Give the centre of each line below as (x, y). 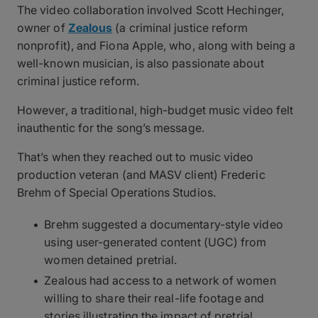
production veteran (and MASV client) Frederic (141, 174)
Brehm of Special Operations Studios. (116, 192)
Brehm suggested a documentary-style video (164, 224)
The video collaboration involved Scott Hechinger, (150, 10)
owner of (43, 27)
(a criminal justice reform (180, 27)
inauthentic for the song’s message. (111, 127)
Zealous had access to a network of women (160, 280)
